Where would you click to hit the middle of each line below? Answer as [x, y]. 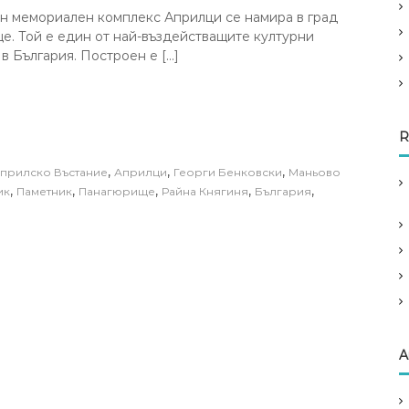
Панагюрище [117, 191]
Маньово [315, 172]
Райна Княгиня [205, 191]
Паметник [44, 191]
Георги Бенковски [228, 172]
